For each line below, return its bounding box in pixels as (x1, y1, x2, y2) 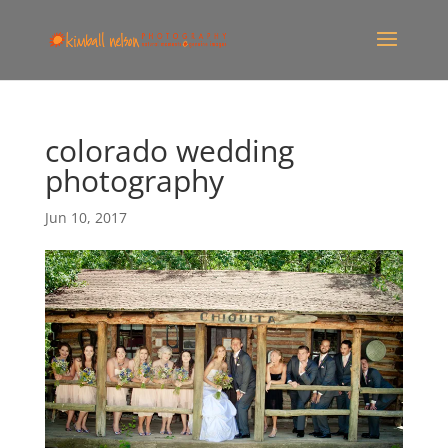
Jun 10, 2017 (44, 208, 127, 227)
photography (44, 160, 224, 201)
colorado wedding (44, 130, 294, 171)
